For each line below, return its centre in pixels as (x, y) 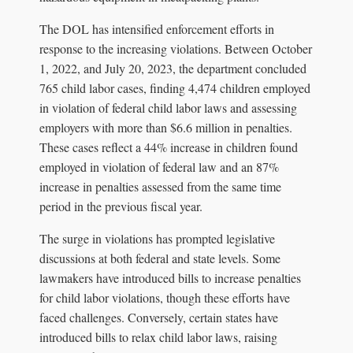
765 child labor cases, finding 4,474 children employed (175, 87)
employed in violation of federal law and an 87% (159, 166)
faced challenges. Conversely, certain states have (159, 317)
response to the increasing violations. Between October (176, 48)
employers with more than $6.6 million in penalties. (166, 127)
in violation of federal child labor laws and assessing (168, 107)
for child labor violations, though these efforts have (165, 297)
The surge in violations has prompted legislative (157, 238)
